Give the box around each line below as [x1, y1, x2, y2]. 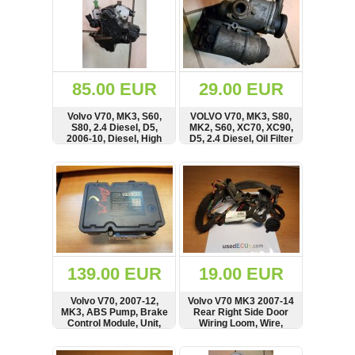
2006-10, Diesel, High [67, 133, 162, 144]
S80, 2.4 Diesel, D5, [71, 122, 158, 133]
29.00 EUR [198, 79, 284, 99]
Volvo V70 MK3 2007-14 [188, 296, 294, 307]
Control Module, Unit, [67, 318, 161, 329]
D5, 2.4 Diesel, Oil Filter [189, 133, 293, 144]
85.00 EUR [71, 79, 157, 99]
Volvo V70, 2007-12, [70, 296, 158, 307]
